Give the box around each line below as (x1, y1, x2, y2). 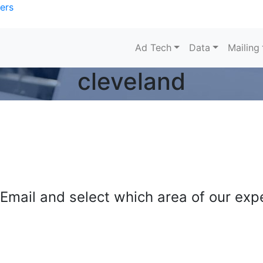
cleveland (77, 66, 186, 96)
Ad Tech (135, 42, 172, 54)
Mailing (227, 42, 259, 54)
